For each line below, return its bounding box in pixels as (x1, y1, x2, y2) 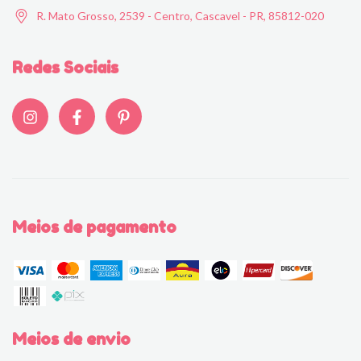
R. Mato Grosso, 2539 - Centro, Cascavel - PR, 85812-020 (36, 8, 324, 23)
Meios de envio (12, 329, 131, 349)
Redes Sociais (12, 57, 118, 77)
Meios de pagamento (12, 218, 176, 238)
